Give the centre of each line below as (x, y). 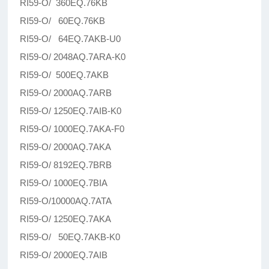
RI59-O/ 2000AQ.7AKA (66, 147)
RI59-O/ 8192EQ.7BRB (66, 165)
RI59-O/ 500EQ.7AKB (65, 75)
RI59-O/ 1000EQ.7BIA (64, 183)
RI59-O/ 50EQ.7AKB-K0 (70, 237)
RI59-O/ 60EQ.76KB (63, 21)
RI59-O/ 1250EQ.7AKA (66, 219)
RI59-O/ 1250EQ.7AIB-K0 (71, 111)
